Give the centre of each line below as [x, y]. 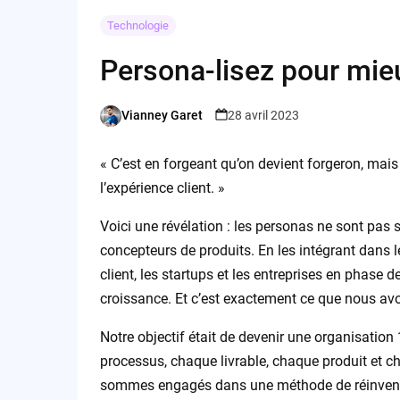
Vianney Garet [162, 116]
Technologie [137, 25]
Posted [118, 124]
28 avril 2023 [263, 116]
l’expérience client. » [162, 187]
